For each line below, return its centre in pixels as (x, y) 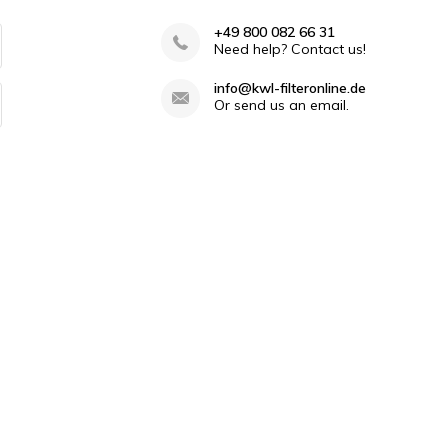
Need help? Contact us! (289, 49)
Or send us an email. (281, 105)
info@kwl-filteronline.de (289, 88)
